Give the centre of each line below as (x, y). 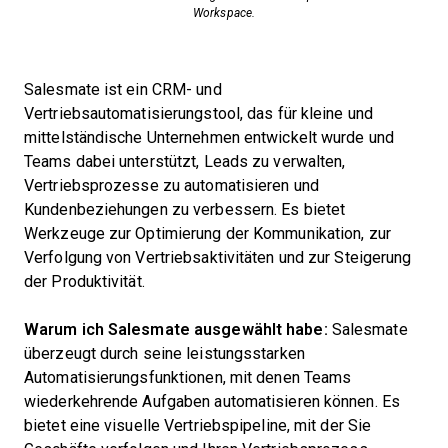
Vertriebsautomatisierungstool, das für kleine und (198, 113)
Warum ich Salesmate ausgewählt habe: (176, 329)
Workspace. (224, 13)
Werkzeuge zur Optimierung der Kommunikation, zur (207, 233)
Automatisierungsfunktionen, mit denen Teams (188, 377)
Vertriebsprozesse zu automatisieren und (171, 185)
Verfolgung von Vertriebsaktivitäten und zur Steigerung (218, 257)
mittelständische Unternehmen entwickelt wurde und (209, 137)
